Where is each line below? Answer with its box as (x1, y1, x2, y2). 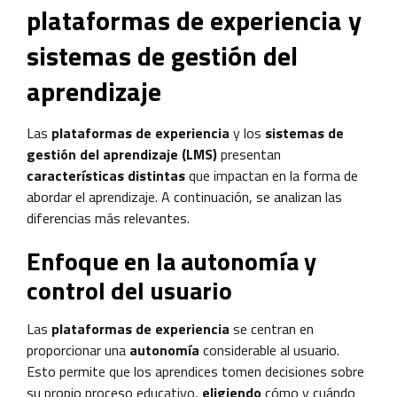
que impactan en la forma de (185, 164, 358, 186)
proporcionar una (27, 339, 129, 361)
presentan (217, 143, 281, 165)
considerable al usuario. (203, 339, 339, 361)
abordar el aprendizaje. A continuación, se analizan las (27, 185, 342, 207)
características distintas (27, 164, 185, 186)
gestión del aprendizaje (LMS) (27, 143, 217, 165)
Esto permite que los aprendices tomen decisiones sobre (27, 360, 364, 382)
